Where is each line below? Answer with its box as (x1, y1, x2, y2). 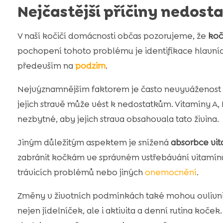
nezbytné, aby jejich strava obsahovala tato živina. (17, 113, 219, 125)
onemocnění (144, 167, 197, 178)
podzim (75, 60, 106, 72)
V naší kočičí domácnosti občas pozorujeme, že (17, 30, 208, 42)
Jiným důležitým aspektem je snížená (17, 137, 171, 148)
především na (17, 60, 75, 72)
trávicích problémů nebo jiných (17, 167, 145, 178)
